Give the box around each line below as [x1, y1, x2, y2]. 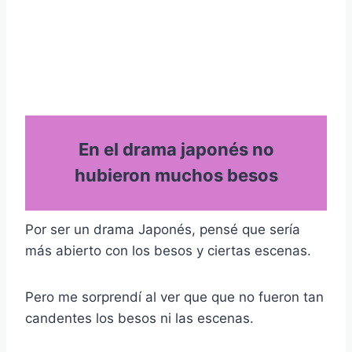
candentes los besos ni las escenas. [25, 310, 254, 326]
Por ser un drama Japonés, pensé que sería [25, 221, 300, 237]
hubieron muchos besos [74, 165, 278, 185]
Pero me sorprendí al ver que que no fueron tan [25, 288, 324, 305]
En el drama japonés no [78, 139, 274, 159]
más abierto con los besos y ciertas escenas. [25, 242, 311, 258]
